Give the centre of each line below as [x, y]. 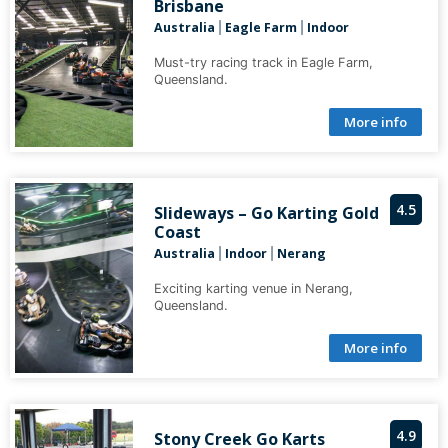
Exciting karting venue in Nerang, [253, 289]
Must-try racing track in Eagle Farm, [263, 63]
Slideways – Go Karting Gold [266, 213]
